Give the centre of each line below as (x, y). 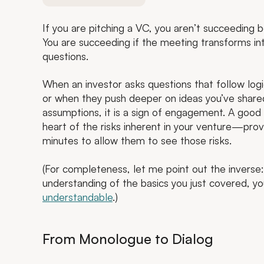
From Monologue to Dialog (128, 239)
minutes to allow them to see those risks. (137, 141)
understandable (77, 197)
